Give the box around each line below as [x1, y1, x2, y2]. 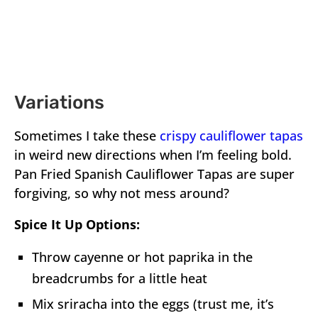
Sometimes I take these [14, 126, 160, 144]
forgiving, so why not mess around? [14, 184, 229, 202]
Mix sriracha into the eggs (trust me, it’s [32, 295, 274, 312]
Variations [14, 91, 104, 114]
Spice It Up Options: [14, 215, 140, 233]
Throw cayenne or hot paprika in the [32, 248, 253, 265]
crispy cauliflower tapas [160, 126, 303, 144]
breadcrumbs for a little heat [32, 269, 207, 287]
